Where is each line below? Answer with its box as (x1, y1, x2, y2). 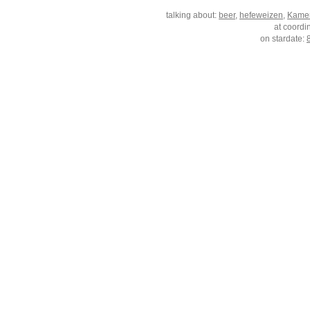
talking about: (166, 11, 219, 20)
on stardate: (260, 35, 307, 44)
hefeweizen (239, 11, 284, 20)
